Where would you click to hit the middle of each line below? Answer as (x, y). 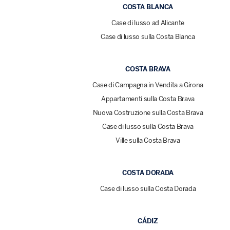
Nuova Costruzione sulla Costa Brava (148, 113)
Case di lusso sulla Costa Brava (148, 127)
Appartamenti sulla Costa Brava (148, 99)
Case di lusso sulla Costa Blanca (148, 37)
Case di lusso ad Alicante (148, 23)
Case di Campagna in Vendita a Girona (148, 85)
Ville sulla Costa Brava (148, 141)
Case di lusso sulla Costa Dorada (148, 189)
